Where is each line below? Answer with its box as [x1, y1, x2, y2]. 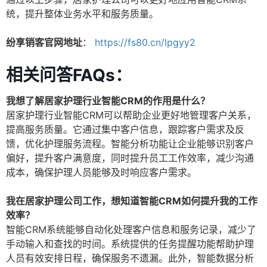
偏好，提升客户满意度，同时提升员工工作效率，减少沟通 [6, 152, 254, 164]
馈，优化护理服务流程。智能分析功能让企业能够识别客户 [6, 138, 254, 150]
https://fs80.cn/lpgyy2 [95, 36, 195, 49]
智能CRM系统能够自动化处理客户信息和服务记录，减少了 [6, 223, 256, 236]
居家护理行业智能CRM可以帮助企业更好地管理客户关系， [6, 109, 256, 122]
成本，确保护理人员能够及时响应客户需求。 [6, 166, 197, 179]
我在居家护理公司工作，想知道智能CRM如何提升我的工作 [6, 195, 257, 207]
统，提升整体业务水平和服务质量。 [6, 8, 159, 20]
